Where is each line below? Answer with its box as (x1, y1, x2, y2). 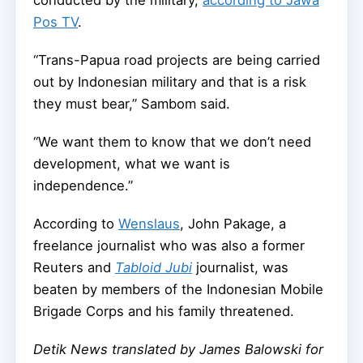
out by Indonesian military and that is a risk (33, 74, 306, 91)
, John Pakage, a (180, 216, 286, 233)
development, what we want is (33, 156, 230, 173)
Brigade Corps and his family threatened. (33, 303, 294, 320)
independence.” (33, 177, 133, 194)
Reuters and (33, 259, 115, 276)
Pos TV (33, 14, 78, 31)
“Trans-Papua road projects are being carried (33, 52, 320, 69)
